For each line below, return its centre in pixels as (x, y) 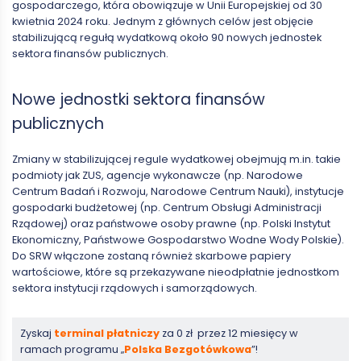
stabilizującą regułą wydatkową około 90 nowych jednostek (167, 37)
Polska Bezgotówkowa (188, 350)
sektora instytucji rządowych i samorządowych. (135, 288)
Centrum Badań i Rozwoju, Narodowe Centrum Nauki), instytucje (178, 192)
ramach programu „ (72, 350)
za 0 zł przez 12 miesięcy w (229, 334)
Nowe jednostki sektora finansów (139, 99)
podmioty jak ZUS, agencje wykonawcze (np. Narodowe (158, 176)
